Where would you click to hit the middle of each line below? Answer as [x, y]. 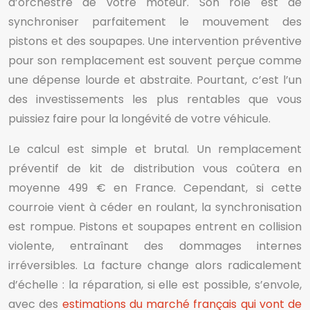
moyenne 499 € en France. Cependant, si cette [155, 188]
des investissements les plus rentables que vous [155, 99]
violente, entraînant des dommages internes [155, 246]
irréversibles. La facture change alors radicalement [155, 265]
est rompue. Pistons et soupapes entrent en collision [155, 227]
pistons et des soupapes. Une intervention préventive [155, 41]
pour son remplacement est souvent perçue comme [155, 61]
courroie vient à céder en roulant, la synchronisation [155, 207]
